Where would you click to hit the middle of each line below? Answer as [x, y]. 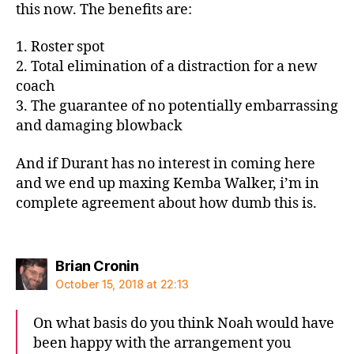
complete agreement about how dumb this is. [166, 203]
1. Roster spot [60, 47]
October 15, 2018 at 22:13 [122, 284]
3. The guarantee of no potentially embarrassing [177, 106]
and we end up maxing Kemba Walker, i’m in [168, 183]
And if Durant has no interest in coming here [166, 164]
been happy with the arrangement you [162, 343]
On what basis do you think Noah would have [184, 324]
